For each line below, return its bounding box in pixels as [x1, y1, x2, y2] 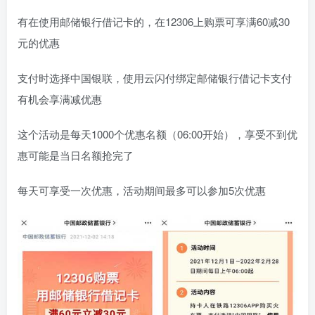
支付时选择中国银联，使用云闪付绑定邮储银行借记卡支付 [18, 70, 292, 86]
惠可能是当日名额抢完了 [18, 148, 134, 163]
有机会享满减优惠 [18, 91, 102, 107]
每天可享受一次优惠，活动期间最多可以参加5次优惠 [18, 183, 266, 198]
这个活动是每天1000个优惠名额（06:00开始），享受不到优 [18, 127, 297, 142]
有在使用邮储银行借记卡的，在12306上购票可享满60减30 [18, 14, 290, 30]
